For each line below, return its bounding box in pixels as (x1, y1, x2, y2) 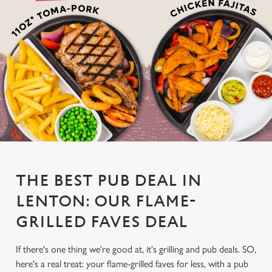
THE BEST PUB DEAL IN (16, 172, 202, 190)
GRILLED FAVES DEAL (16, 213, 188, 231)
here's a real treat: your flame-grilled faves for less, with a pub (16, 258, 248, 270)
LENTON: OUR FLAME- (16, 192, 195, 211)
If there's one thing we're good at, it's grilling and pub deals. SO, (16, 243, 256, 255)
